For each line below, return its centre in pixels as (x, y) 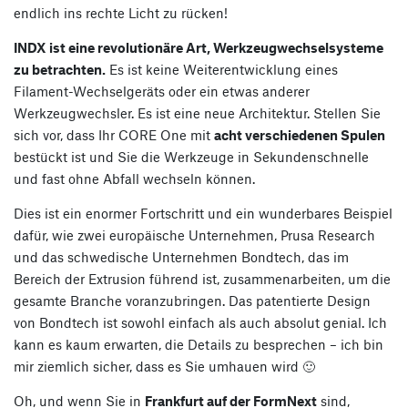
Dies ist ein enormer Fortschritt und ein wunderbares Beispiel (203, 213)
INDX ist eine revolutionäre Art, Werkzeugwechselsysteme (199, 47)
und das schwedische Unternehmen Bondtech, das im (181, 256)
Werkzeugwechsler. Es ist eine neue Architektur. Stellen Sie (197, 112)
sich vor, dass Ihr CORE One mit (114, 134)
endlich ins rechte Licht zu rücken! (121, 12)
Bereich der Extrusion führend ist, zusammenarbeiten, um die (202, 278)
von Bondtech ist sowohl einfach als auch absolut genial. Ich (200, 322)
